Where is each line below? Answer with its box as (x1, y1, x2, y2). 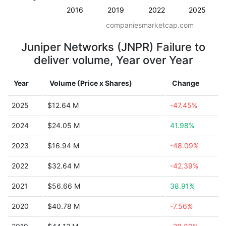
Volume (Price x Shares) (49, 79, 132, 87)
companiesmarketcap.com (106, 21, 194, 29)
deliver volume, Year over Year (33, 53, 193, 67)
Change (172, 79, 199, 87)
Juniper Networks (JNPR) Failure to (21, 40, 205, 53)
